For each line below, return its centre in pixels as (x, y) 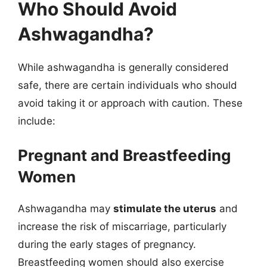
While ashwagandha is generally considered (123, 67)
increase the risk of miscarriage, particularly (122, 226)
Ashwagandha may (66, 209)
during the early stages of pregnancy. (107, 244)
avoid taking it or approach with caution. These (130, 103)
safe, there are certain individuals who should (128, 85)
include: (37, 121)
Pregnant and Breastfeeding (124, 155)
